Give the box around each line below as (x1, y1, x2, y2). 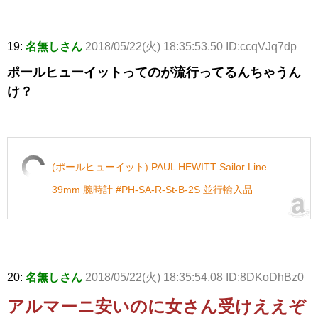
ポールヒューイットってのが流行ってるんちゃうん (7, 65, 301, 80)
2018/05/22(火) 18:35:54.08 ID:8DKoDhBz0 (85, 271, 304, 284)
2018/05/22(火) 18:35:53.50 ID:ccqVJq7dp (85, 40, 297, 53)
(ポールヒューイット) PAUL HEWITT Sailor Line (52, 161, 267, 173)
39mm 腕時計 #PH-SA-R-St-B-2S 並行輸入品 (52, 184, 253, 196)
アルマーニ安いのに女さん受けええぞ (7, 297, 306, 317)
